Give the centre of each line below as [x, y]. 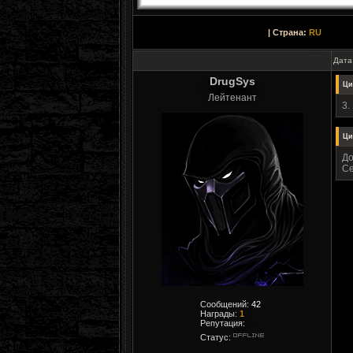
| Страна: [288, 32]
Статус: [217, 337]
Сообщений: [226, 304]
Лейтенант [232, 98]
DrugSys [232, 81]
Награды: [220, 314]
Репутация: [223, 323]
